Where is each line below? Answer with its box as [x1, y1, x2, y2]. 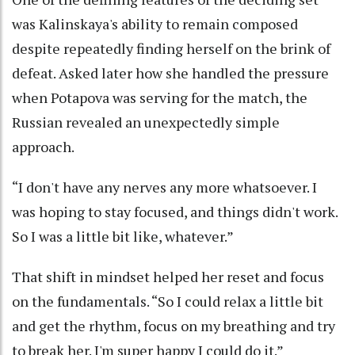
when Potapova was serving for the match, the [12, 87, 307, 107]
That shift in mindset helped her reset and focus [12, 266, 324, 286]
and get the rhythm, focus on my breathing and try [12, 315, 335, 335]
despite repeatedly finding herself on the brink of [12, 38, 330, 58]
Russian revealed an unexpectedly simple [12, 112, 280, 132]
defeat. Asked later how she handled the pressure [12, 63, 329, 82]
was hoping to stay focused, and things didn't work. [12, 201, 338, 221]
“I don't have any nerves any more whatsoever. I [12, 177, 317, 197]
